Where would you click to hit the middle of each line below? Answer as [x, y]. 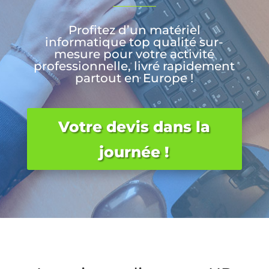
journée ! [134, 152]
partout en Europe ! [134, 78]
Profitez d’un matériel [134, 30]
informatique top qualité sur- [134, 42]
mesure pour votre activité [134, 54]
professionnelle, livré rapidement [134, 66]
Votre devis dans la [134, 126]
